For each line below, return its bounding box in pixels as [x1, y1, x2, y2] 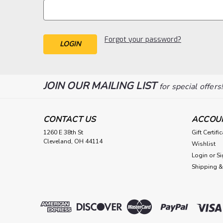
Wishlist [191, 139, 216, 148]
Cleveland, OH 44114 [43, 137, 103, 145]
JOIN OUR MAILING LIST [43, 79, 159, 93]
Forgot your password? [104, 35, 181, 44]
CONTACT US [43, 113, 96, 125]
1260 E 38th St [43, 128, 83, 136]
